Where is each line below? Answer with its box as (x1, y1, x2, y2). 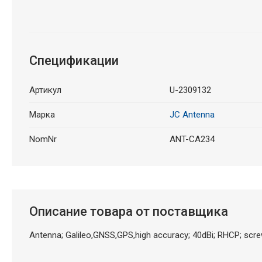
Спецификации (29, 53, 119, 68)
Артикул (29, 84, 61, 95)
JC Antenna (169, 109, 215, 120)
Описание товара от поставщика (29, 204, 228, 219)
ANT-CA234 (169, 133, 215, 144)
